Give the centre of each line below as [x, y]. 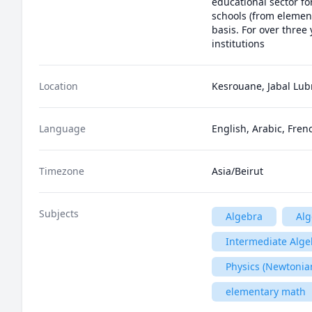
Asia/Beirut [237, 171]
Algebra [244, 216]
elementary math [266, 291]
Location [58, 86]
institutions [240, 44]
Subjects [59, 213]
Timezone [62, 171]
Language [62, 128]
